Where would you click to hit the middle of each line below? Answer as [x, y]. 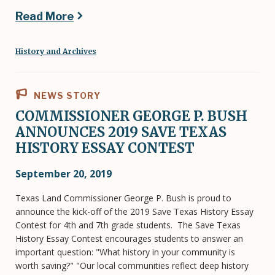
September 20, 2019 [64, 173]
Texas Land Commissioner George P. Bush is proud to [123, 198]
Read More [45, 16]
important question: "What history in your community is [125, 252]
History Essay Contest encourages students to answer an [129, 238]
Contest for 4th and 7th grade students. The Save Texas [128, 225]
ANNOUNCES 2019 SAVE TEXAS [121, 132]
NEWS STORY [66, 95]
